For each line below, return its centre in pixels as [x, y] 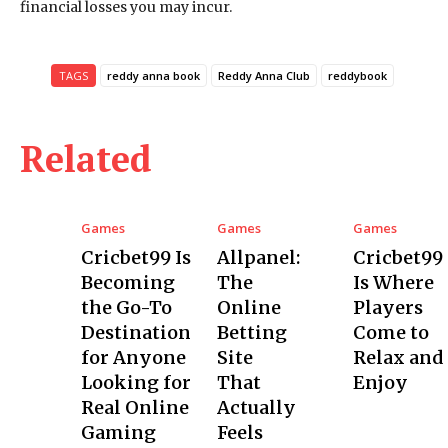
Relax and [397, 357]
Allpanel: [258, 257]
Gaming [118, 432]
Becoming [127, 282]
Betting [251, 332]
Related [86, 158]
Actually [256, 407]
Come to [390, 332]
